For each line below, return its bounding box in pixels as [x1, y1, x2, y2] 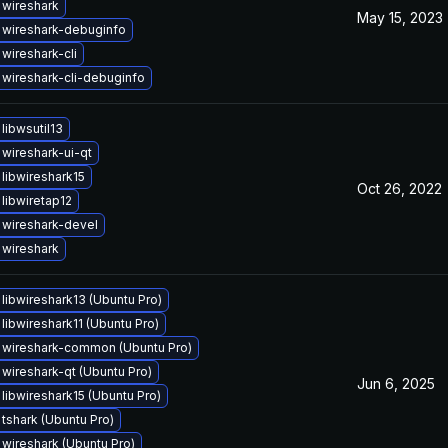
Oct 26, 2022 [357, 180, 442, 197]
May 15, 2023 [357, 9, 443, 26]
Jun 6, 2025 [357, 375, 435, 392]
